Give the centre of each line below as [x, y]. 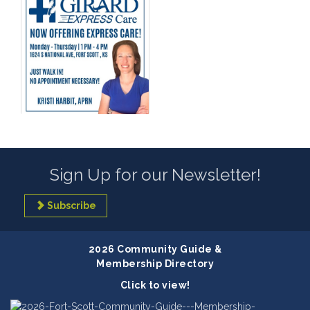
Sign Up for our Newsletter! [155, 175]
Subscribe [72, 206]
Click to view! [155, 285]
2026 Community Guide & [155, 249]
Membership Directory [155, 264]
